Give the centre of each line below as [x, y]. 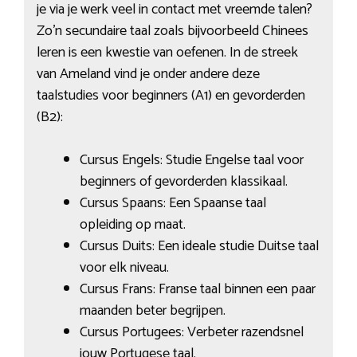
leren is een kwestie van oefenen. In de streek [167, 53]
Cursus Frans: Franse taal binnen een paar [197, 290]
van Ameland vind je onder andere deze [148, 75]
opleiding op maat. [132, 225]
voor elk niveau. [124, 268]
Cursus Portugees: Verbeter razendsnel [191, 333]
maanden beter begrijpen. [152, 311]
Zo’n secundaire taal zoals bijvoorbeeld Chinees [172, 31]
